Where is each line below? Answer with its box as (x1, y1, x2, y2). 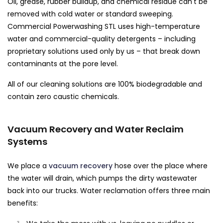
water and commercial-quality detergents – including (7, 33, 196, 44)
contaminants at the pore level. (7, 58, 118, 69)
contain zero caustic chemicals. (7, 91, 119, 102)
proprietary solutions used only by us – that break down (7, 46, 200, 56)
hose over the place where (112, 160, 208, 171)
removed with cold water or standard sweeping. (7, 8, 173, 19)
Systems (7, 135, 47, 148)
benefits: (7, 198, 38, 208)
